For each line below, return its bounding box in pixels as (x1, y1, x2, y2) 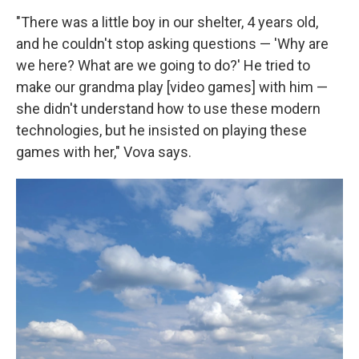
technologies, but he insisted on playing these (16, 122, 307, 139)
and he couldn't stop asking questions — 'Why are (16, 35, 329, 52)
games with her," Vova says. (16, 143, 192, 160)
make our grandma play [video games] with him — (16, 79, 328, 95)
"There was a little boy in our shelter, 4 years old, (16, 14, 318, 30)
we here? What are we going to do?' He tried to (16, 57, 310, 74)
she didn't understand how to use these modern (16, 100, 321, 117)
